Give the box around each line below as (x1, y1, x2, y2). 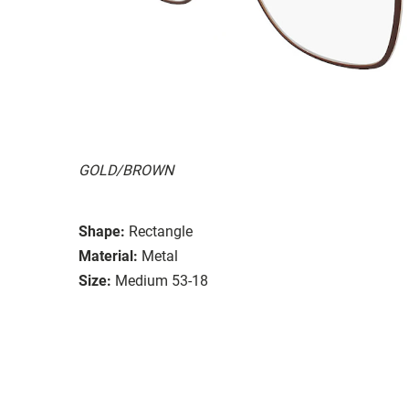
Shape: (79, 222, 125, 240)
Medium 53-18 (115, 271, 208, 289)
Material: (79, 246, 138, 265)
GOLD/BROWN (79, 161, 173, 179)
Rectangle (129, 222, 193, 240)
